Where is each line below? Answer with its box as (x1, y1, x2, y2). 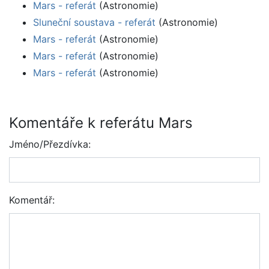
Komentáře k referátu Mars (9, 114, 193, 132)
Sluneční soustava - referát (33, 16, 156, 29)
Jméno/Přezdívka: (9, 138, 91, 151)
